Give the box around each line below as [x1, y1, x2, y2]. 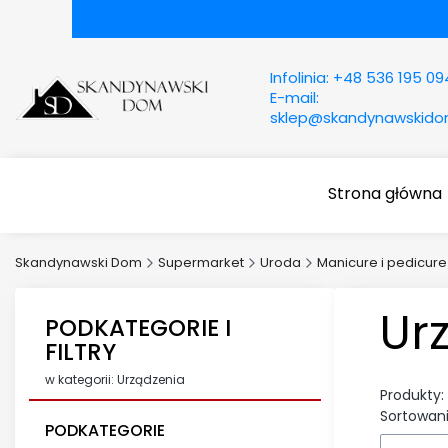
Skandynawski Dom [15, 253, 142, 272]
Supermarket [158, 253, 244, 272]
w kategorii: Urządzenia [45, 371, 185, 388]
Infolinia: [270, 67, 333, 88]
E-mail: [270, 87, 319, 108]
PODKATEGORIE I [45, 311, 231, 344]
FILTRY [45, 335, 116, 368]
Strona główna [328, 182, 443, 205]
